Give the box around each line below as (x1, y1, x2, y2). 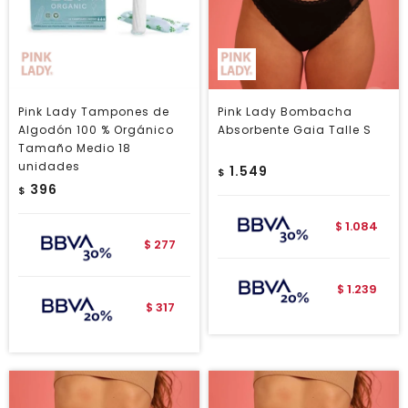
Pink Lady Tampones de (18, 104, 169, 119)
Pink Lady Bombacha (218, 104, 352, 119)
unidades (18, 158, 80, 174)
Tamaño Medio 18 (18, 140, 131, 156)
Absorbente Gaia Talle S (218, 122, 372, 138)
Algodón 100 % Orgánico (18, 122, 174, 138)
